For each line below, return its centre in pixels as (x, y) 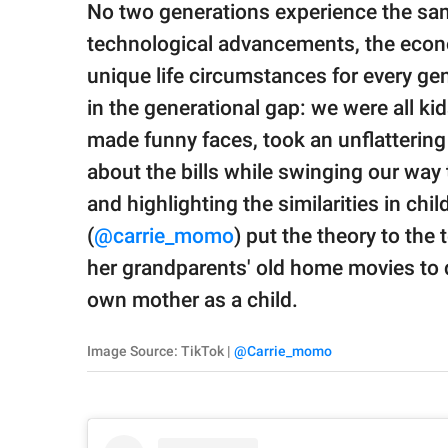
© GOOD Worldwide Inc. (99, 70)
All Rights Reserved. (89, 89)
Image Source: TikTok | (160, 351)
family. (53, 21)
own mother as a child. (192, 300)
